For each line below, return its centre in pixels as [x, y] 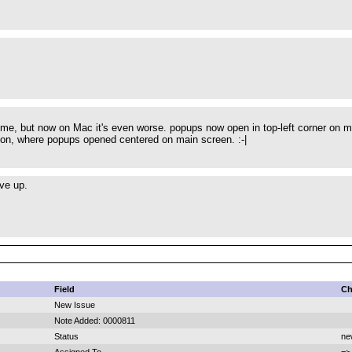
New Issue [75, 305]
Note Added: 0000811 [95, 321]
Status [66, 336]
